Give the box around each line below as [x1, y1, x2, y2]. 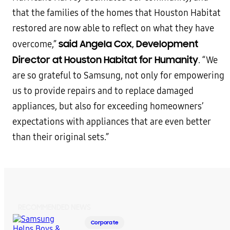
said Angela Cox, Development [59, 38, 198, 50]
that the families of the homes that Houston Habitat [12, 8, 221, 19]
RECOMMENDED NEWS [18, 203, 91, 213]
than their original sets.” [12, 132, 109, 143]
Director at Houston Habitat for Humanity [12, 54, 198, 66]
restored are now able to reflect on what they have [12, 23, 214, 34]
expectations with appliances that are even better [12, 117, 211, 128]
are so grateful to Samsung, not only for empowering [12, 70, 224, 82]
